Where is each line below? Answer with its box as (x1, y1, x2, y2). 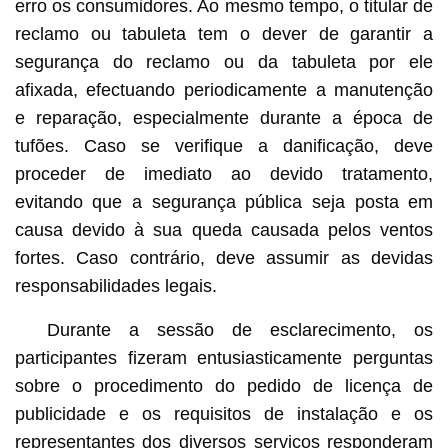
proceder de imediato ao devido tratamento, (14, 164, 434, 185)
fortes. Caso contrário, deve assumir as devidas (14, 248, 434, 269)
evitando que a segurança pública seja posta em (14, 192, 434, 213)
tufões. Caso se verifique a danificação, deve (14, 136, 434, 157)
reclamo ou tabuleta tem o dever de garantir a (14, 24, 434, 45)
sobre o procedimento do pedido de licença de (14, 376, 434, 397)
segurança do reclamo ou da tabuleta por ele (14, 52, 434, 73)
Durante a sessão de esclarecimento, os (46, 320, 434, 341)
